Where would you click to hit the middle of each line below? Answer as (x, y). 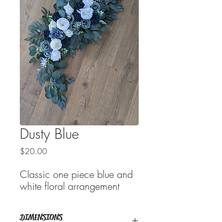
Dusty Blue (49, 134)
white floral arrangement (70, 186)
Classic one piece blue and (76, 174)
